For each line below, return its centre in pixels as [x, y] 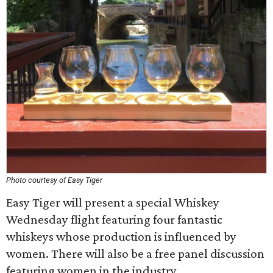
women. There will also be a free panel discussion [135, 253]
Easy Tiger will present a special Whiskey [113, 202]
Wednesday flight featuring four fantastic [114, 219]
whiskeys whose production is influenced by [121, 236]
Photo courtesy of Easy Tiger [54, 180]
